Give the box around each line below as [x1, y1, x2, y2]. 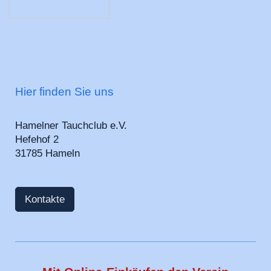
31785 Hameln [15, 148, 80, 160]
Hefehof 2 [15, 134, 59, 146]
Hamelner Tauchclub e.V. [15, 120, 127, 132]
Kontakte [25, 193, 65, 205]
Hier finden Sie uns [15, 85, 114, 99]
